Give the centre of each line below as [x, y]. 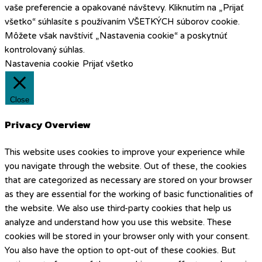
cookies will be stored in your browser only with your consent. [127, 237]
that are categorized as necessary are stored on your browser [128, 180]
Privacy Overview [48, 125]
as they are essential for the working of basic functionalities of [129, 194]
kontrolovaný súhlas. [45, 49]
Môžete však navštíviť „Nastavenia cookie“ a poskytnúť [116, 35]
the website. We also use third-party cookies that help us [118, 208]
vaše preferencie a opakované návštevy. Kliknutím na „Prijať [124, 7]
